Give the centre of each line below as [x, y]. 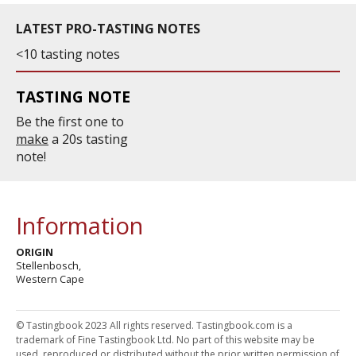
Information [79, 225]
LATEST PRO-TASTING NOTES [108, 29]
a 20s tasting [88, 139]
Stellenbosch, [48, 265]
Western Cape [50, 279]
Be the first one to [70, 122]
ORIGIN [35, 252]
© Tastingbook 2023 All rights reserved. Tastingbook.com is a [154, 325]
